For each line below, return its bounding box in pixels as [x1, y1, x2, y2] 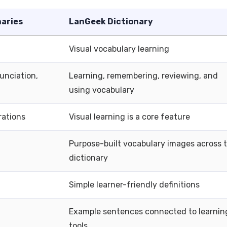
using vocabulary [69, 85, 134, 95]
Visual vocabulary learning [69, 44, 169, 54]
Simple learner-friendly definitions [69, 180, 200, 190]
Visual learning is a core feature [69, 112, 190, 122]
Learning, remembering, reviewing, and [69, 71, 218, 81]
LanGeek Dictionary [69, 17, 153, 26]
